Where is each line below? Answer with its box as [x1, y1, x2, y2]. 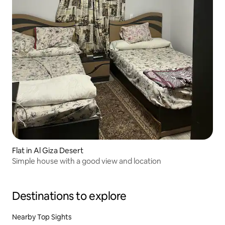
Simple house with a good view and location [12, 156, 161, 166]
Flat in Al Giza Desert [12, 146, 83, 156]
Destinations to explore [12, 189, 127, 204]
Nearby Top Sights [12, 212, 72, 222]
